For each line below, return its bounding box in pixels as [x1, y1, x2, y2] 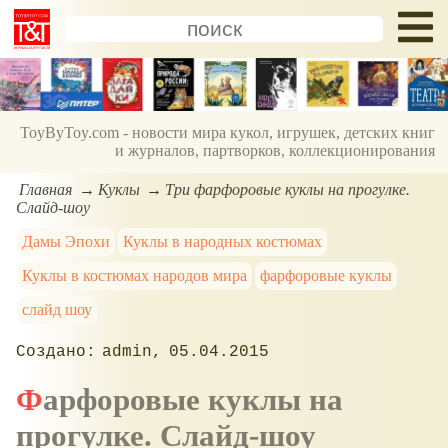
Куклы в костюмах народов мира [22, 266, 248, 284]
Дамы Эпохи [22, 232, 111, 250]
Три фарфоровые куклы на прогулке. [165, 180, 411, 198]
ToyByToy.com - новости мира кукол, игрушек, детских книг [20, 124, 436, 142]
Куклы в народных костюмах [123, 232, 323, 250]
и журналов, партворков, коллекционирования [115, 142, 436, 160]
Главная [19, 180, 73, 198]
